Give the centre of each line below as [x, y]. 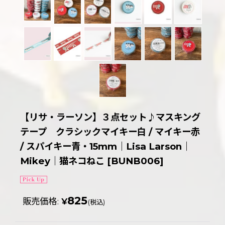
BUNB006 [135, 161]
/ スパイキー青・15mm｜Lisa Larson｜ [105, 146]
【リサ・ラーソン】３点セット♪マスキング [110, 117]
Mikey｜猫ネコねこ [62, 161]
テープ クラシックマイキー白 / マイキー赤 [110, 132]
